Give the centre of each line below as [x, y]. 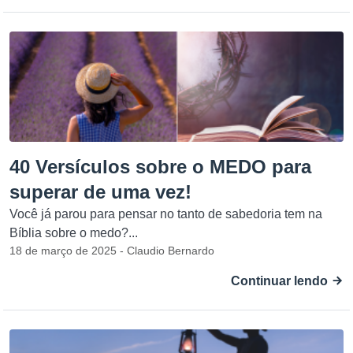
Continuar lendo [281, 281]
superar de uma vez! [100, 192]
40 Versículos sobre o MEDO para [160, 167]
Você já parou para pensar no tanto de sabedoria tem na [166, 214]
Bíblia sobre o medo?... [74, 233]
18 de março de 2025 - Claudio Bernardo [112, 251]
